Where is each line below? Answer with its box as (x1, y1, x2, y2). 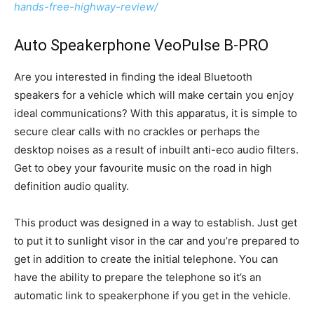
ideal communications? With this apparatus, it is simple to (14, 106, 297, 120)
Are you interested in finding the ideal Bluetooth (14, 69, 252, 83)
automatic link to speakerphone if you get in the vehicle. (14, 288, 291, 302)
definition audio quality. (14, 179, 129, 193)
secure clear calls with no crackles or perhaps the (14, 124, 260, 138)
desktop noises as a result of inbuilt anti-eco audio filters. (14, 142, 299, 156)
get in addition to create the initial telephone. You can (14, 252, 278, 266)
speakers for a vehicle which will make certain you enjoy (14, 88, 294, 102)
